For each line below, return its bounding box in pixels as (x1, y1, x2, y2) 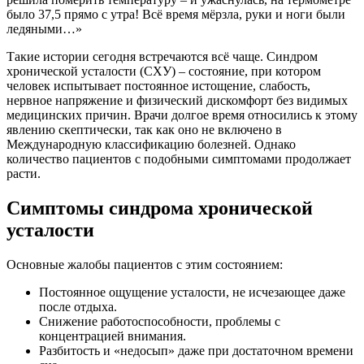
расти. (6, 167, 41, 181)
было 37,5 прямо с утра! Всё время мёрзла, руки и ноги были (6, 7, 345, 22)
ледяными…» (6, 22, 82, 37)
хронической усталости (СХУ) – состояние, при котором (6, 64, 321, 79)
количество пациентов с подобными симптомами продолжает (6, 152, 351, 167)
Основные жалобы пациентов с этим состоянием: (6, 257, 283, 271)
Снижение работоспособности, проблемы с (39, 314, 280, 328)
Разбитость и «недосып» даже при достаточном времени (39, 343, 353, 357)
